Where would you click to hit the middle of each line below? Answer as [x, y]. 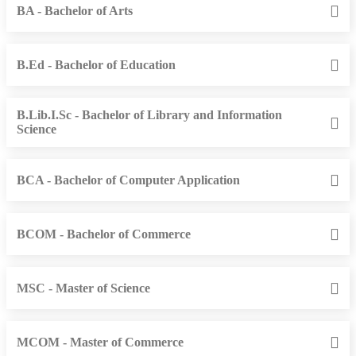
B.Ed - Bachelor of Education [96, 64]
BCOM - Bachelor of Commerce [104, 234]
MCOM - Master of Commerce [100, 342]
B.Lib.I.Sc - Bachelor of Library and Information [149, 115]
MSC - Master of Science [83, 288]
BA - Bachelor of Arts [75, 10]
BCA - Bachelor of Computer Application [128, 180]
